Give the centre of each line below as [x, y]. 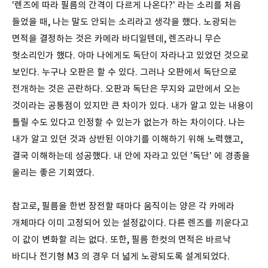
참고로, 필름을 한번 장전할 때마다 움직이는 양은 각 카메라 [123, 206]
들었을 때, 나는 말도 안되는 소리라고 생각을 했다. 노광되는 [124, 22]
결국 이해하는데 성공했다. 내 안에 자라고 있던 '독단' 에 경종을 [131, 156]
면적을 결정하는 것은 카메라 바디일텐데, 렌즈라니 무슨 [117, 38]
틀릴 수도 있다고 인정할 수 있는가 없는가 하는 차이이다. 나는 [129, 122]
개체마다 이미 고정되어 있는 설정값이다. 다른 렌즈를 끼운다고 [130, 223]
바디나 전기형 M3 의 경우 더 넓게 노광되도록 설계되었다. [121, 256]
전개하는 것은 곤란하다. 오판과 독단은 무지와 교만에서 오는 [126, 89]
